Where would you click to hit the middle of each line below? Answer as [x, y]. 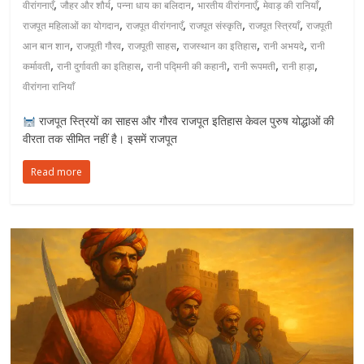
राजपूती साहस [152, 46]
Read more [57, 172]
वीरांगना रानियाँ [49, 87]
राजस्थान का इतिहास [220, 46]
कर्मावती [37, 67]
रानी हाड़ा [299, 67]
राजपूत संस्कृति [216, 26]
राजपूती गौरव [99, 46]
